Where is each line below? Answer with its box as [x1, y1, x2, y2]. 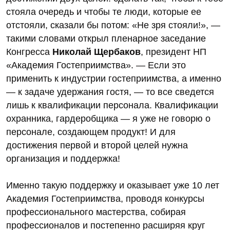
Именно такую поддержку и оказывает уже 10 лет [6, 180, 219, 190]
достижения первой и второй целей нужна [6, 140, 188, 150]
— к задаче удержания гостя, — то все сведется [6, 86, 214, 97]
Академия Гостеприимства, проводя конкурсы [6, 193, 204, 204]
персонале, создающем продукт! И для [6, 126, 176, 137]
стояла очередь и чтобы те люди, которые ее [6, 6, 201, 17]
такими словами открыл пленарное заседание [6, 33, 206, 44]
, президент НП [141, 46, 206, 57]
